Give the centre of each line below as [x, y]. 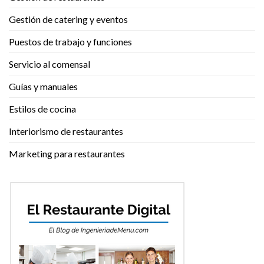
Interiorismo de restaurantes [66, 131]
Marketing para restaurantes [67, 153]
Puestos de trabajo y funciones [70, 41]
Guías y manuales [43, 86]
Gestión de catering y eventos [68, 19]
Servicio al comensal [49, 64]
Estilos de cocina [42, 108]
